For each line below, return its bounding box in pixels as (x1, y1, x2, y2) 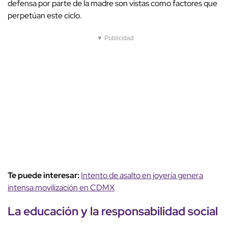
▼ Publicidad (97, 35, 134, 42)
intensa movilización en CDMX (8, 182, 115, 193)
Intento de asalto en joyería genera (81, 170, 203, 181)
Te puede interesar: (8, 170, 81, 181)
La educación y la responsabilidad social (8, 203, 218, 219)
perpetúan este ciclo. (8, 10, 82, 21)
